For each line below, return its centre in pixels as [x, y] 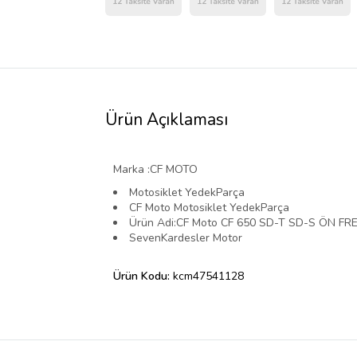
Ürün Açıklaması [167, 119]
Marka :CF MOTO [155, 169]
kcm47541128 [208, 276]
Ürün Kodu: [143, 276]
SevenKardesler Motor [186, 237]
